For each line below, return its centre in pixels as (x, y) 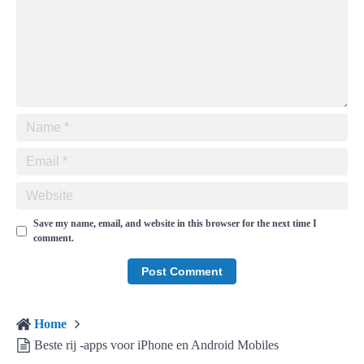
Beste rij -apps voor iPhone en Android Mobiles (156, 345)
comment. (54, 238)
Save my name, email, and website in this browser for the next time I (175, 223)
